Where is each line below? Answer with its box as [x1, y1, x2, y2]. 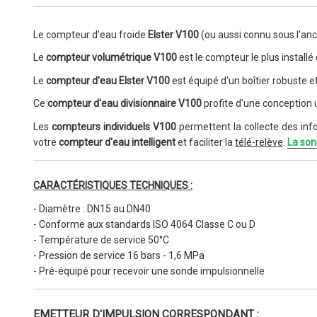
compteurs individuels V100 [52, 120, 177, 132]
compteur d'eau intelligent [59, 136, 175, 148]
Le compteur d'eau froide [33, 28, 148, 40]
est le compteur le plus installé [177, 52, 316, 64]
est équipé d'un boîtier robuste [170, 74, 309, 86]
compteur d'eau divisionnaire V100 [47, 98, 202, 110]
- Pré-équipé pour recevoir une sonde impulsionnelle [33, 265, 265, 277]
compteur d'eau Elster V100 [46, 74, 170, 86]
